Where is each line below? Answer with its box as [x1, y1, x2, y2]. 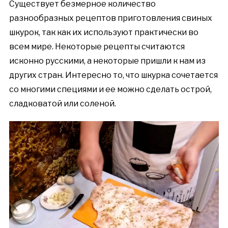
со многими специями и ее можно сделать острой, [9, 84, 212, 94]
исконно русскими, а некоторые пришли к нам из [9, 55, 206, 66]
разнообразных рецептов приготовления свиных [9, 13, 212, 23]
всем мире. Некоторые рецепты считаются [9, 41, 185, 51]
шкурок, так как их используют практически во [9, 27, 198, 37]
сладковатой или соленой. [9, 98, 116, 108]
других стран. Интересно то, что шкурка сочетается [9, 70, 218, 80]
